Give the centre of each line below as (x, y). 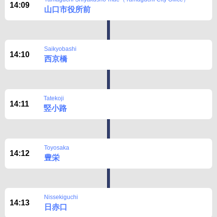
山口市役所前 (67, 9)
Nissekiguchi (61, 197)
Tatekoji (54, 98)
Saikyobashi (60, 49)
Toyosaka (57, 148)
